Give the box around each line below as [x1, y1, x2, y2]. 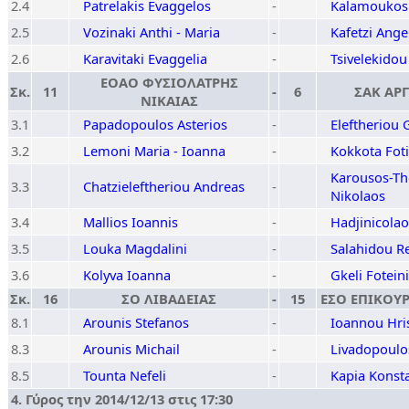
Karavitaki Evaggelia [83, 49, 207, 68]
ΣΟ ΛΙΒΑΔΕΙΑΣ [121, 289, 216, 308]
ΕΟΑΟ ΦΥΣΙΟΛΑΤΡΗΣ [100, 73, 238, 91]
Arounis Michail [83, 340, 180, 358]
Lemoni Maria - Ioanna [83, 142, 225, 160]
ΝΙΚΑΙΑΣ [140, 91, 198, 110]
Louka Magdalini [83, 239, 187, 257]
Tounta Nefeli [83, 366, 166, 384]
